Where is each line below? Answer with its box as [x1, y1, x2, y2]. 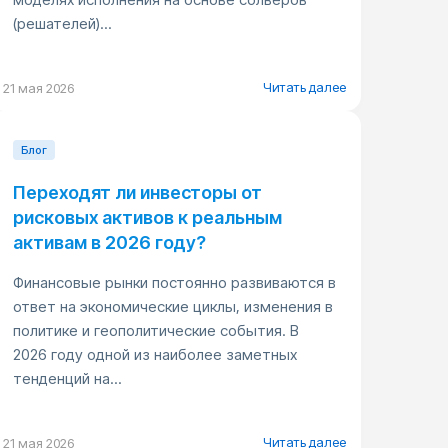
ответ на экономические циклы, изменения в [12, 297, 333, 316]
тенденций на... [12, 369, 122, 388]
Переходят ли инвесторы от [12, 182, 262, 203]
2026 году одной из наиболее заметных [12, 345, 297, 364]
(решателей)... [12, 14, 112, 33]
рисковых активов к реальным [12, 207, 282, 228]
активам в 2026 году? [12, 232, 206, 253]
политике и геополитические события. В [12, 321, 299, 340]
